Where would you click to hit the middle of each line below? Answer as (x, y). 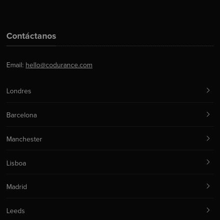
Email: (16, 65)
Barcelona (22, 115)
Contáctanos (31, 36)
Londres (19, 91)
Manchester (25, 139)
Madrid (17, 187)
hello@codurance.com (59, 65)
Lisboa (16, 163)
